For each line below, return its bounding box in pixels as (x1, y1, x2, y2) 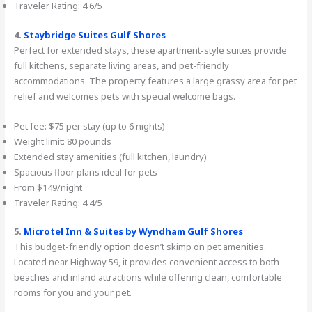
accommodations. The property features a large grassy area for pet (14, 74, 297, 87)
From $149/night (14, 180, 83, 194)
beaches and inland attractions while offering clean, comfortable (14, 271, 283, 284)
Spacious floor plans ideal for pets (14, 165, 158, 178)
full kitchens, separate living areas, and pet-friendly (14, 58, 230, 72)
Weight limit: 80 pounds (14, 134, 112, 148)
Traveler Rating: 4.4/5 (14, 196, 103, 209)
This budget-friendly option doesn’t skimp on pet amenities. (14, 240, 267, 253)
